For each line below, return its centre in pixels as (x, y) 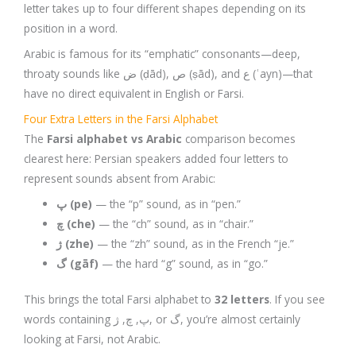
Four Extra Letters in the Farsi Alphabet (121, 118)
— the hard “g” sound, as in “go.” (184, 263)
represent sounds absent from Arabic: (120, 178)
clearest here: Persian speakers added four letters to (156, 158)
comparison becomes (239, 138)
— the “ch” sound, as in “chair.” (175, 223)
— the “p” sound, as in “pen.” (167, 203)
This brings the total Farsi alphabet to (119, 300)
